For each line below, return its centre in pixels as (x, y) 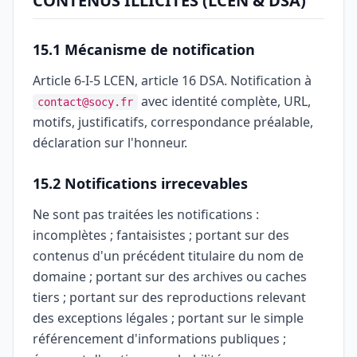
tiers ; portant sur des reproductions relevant (169, 297)
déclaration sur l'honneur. (110, 143)
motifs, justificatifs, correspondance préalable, (173, 122)
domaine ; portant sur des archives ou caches (170, 277)
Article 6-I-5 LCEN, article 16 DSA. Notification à (172, 80)
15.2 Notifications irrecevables (140, 183)
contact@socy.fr (85, 102)
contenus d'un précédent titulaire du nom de (168, 256)
